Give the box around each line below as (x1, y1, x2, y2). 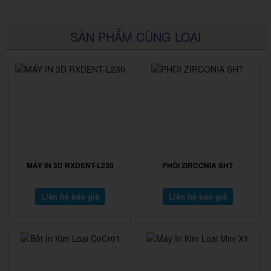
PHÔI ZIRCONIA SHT (162, 159, 233, 171)
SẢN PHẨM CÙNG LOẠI (70, 27, 201, 45)
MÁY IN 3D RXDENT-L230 (27, 159, 114, 171)
